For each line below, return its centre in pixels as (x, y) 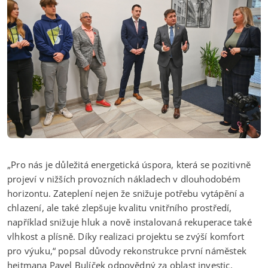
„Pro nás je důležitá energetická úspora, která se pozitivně (129, 164)
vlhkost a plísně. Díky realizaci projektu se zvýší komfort (126, 236)
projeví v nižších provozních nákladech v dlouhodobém (124, 179)
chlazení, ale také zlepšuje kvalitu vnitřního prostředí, (120, 207)
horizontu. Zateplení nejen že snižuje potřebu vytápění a (126, 193)
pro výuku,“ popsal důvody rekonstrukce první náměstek (127, 250)
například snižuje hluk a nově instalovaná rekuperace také (130, 222)
